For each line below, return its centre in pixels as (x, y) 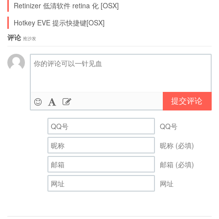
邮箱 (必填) (177, 164)
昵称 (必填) (177, 145)
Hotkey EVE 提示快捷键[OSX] (59, 22)
